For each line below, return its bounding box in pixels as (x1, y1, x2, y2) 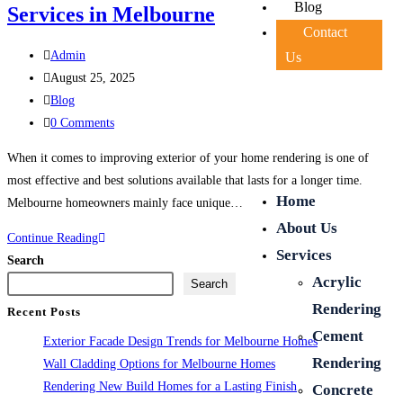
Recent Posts (7, 304, 81, 318)
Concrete (312, 381, 374, 399)
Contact (303, 24, 348, 40)
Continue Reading (7, 231, 98, 246)
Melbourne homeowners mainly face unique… (7, 196, 243, 210)
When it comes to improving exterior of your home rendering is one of (7, 151, 369, 166)
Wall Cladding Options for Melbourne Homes (43, 356, 275, 371)
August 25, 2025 (50, 71, 135, 85)
